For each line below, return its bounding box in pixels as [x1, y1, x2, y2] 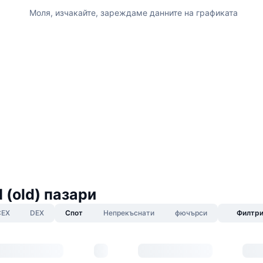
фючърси [174, 208, 207, 217]
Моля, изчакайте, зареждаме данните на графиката [29, 7, 238, 18]
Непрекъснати [103, 208, 154, 217]
